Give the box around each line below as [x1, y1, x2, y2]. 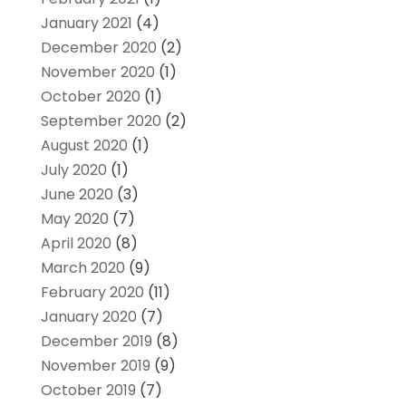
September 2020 [40, 110, 161, 131]
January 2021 [40, 12, 132, 34]
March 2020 [40, 256, 125, 278]
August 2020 [40, 134, 128, 156]
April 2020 [40, 232, 111, 254]
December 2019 [40, 330, 152, 352]
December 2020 [40, 36, 157, 58]
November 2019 [40, 354, 150, 376]
